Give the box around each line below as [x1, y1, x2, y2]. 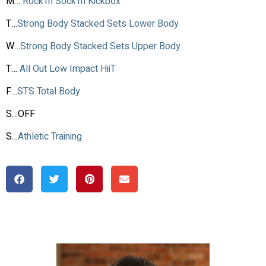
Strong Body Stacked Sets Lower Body [17, 17, 179, 31]
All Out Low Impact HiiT [20, 62, 116, 77]
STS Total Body [17, 84, 80, 99]
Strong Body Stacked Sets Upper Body [20, 39, 180, 54]
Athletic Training [18, 129, 82, 144]
